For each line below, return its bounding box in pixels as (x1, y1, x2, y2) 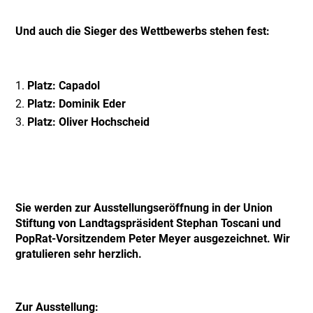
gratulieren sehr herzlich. (15, 247, 143, 261)
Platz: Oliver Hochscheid (27, 115, 150, 129)
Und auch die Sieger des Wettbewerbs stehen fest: (15, 24, 270, 38)
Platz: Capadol (27, 79, 101, 92)
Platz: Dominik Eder (27, 97, 126, 110)
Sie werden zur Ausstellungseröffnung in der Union (15, 201, 273, 214)
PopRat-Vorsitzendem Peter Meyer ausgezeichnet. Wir (15, 232, 291, 245)
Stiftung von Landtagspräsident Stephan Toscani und (15, 217, 282, 230)
